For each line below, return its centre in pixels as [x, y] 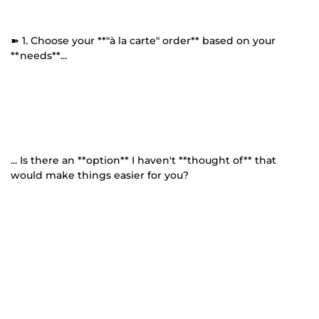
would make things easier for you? [100, 175]
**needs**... [39, 55]
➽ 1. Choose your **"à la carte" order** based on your [143, 40]
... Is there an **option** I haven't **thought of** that [143, 160]
